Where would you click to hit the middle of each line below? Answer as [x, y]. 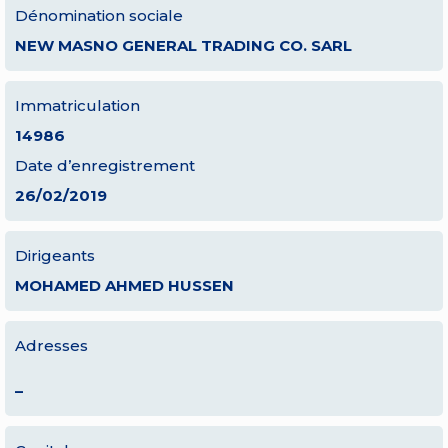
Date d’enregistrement [105, 165]
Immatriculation [77, 105]
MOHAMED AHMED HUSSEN [124, 285]
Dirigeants [55, 255]
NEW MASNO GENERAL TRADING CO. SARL [183, 45]
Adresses [51, 345]
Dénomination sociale [99, 15]
